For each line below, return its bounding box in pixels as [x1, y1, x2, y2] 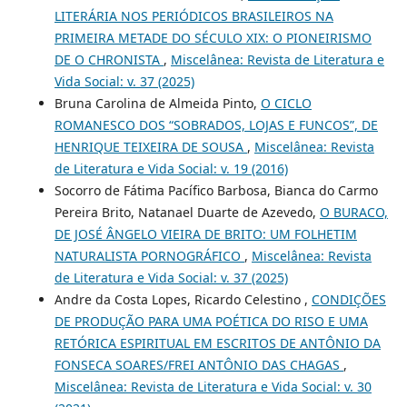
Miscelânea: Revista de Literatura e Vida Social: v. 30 [54, 378, 372, 396]
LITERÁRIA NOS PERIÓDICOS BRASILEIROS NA [54, 7, 333, 25]
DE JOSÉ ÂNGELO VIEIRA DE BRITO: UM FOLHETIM [54, 225, 357, 243]
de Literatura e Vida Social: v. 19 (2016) [54, 160, 288, 178]
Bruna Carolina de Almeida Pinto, [54, 94, 261, 113]
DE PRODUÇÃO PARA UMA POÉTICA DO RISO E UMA [54, 313, 368, 331]
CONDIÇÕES [311, 291, 386, 309]
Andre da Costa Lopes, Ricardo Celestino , [54, 291, 312, 309]
